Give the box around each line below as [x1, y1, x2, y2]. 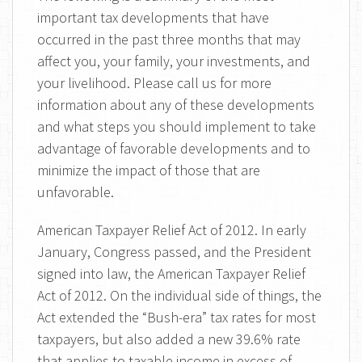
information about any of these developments [37, 95, 314, 114]
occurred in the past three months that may [37, 30, 301, 48]
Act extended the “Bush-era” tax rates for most [37, 308, 316, 326]
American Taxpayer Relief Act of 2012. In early [37, 221, 306, 239]
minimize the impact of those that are [37, 161, 260, 179]
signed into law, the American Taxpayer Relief [37, 264, 305, 283]
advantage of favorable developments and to [37, 139, 310, 158]
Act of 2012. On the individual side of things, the [37, 286, 322, 305]
